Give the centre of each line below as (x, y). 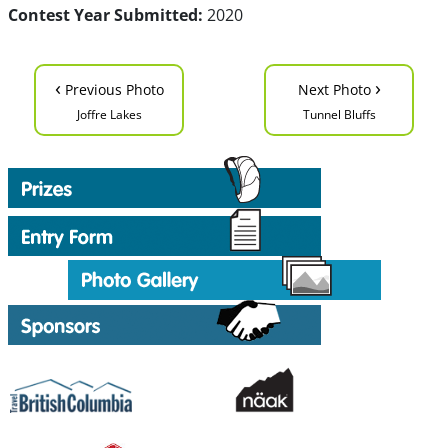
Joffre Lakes (109, 114)
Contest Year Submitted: (105, 15)
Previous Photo (112, 89)
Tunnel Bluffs (339, 114)
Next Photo (336, 89)
